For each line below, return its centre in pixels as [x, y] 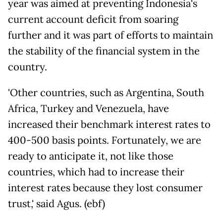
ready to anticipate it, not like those [91, 156]
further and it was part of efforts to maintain [111, 35]
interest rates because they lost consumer [105, 188]
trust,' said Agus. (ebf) [56, 203]
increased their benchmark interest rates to [109, 124]
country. [28, 67]
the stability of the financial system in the [104, 51]
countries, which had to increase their [96, 172]
